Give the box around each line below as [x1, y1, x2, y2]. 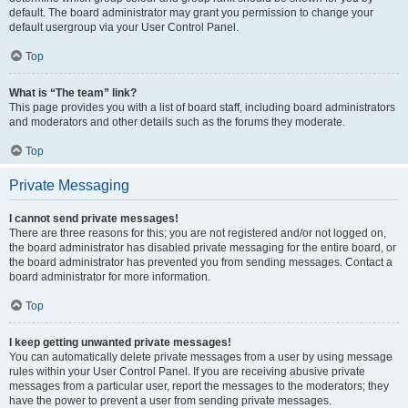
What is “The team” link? [9, 87, 137, 99]
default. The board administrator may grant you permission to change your [9, 6, 373, 19]
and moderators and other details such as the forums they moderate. [9, 116, 345, 128]
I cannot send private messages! [9, 212, 178, 225]
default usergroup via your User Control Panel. [9, 21, 239, 34]
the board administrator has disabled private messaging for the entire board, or [9, 241, 396, 254]
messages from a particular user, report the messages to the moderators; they [9, 380, 389, 393]
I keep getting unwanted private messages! [9, 336, 231, 349]
